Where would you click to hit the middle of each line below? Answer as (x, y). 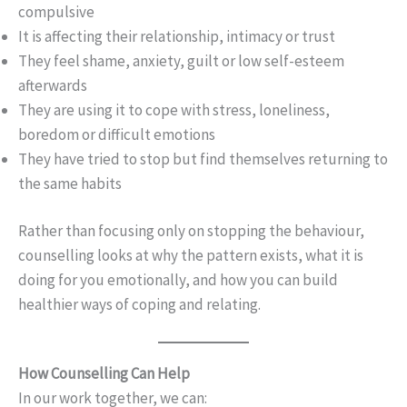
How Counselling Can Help (104, 374)
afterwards (53, 85)
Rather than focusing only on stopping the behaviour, (191, 231)
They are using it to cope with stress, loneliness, (174, 109)
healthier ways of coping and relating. (139, 305)
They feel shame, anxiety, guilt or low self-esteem (181, 60)
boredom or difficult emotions (117, 134)
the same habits (70, 183)
